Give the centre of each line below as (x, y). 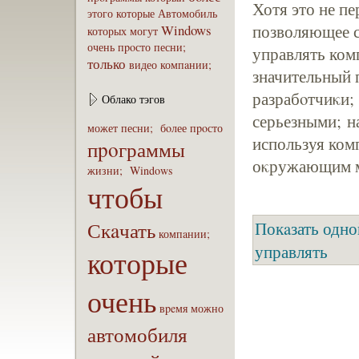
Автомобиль (188, 13)
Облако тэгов (133, 99)
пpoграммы (136, 149)
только (107, 64)
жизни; (107, 170)
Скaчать (121, 230)
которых (107, 31)
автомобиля (137, 334)
